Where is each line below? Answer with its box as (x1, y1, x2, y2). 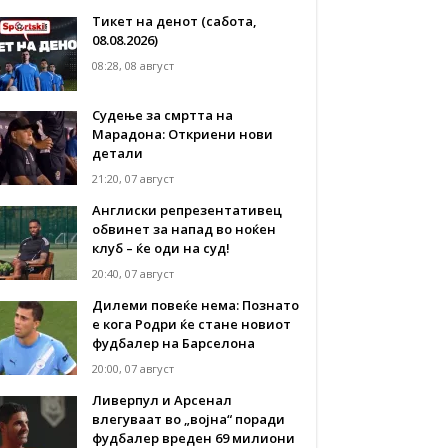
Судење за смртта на (92, 105, 234, 124)
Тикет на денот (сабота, (92, 11, 258, 30)
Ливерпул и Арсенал (92, 390, 233, 409)
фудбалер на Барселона (92, 333, 256, 352)
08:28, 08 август (92, 57, 175, 73)
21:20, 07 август (92, 170, 175, 186)
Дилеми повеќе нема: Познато (92, 295, 300, 314)
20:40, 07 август (92, 265, 175, 281)
